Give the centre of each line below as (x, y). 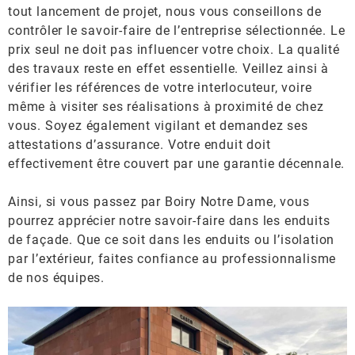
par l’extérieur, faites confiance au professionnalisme (172, 259)
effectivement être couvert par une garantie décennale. (177, 164)
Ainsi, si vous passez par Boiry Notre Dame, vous (159, 202)
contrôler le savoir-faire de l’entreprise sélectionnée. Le (177, 31)
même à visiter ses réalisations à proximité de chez (166, 107)
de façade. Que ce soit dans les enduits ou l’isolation (172, 240)
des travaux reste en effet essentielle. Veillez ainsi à (168, 69)
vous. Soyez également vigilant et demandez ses (158, 126)
